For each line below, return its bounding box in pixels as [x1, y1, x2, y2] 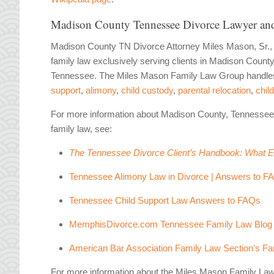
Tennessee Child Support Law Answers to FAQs [69, 195, 261, 206]
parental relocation [178, 85, 251, 96]
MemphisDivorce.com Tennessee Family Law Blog [69, 219, 273, 230]
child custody [121, 85, 174, 96]
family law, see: [51, 124, 113, 135]
